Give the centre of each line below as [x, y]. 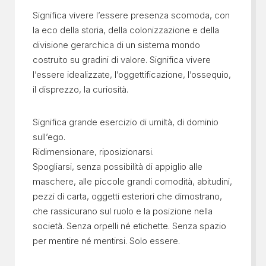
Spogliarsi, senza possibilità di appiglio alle [117, 166]
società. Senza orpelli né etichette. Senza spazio [129, 226]
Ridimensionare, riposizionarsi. [93, 151]
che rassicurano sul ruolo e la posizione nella [122, 211]
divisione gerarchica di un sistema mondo [116, 45]
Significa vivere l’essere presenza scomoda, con [131, 15]
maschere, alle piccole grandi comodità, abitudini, [132, 181]
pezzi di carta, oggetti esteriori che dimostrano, [127, 196]
